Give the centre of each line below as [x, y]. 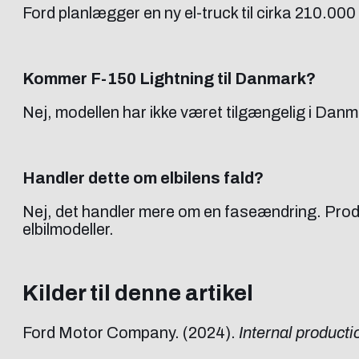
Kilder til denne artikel [138, 292]
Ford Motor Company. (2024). [131, 333]
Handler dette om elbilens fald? [143, 177]
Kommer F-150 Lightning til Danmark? [169, 78]
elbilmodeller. [68, 229]
